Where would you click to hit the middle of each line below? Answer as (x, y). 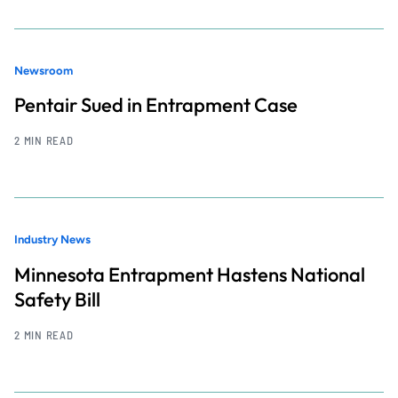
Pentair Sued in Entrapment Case (156, 105)
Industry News (52, 240)
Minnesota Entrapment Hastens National (190, 274)
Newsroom (44, 70)
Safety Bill (57, 299)
